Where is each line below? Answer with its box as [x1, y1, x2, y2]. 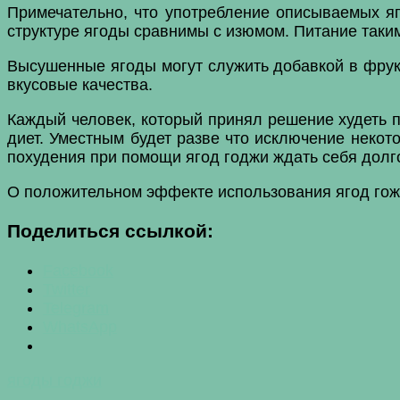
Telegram [43, 298, 109, 317]
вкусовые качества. [7, 76, 153, 95]
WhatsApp [43, 317, 117, 336]
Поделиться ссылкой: [7, 221, 213, 242]
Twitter [43, 279, 90, 298]
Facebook [43, 261, 113, 279]
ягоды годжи [7, 371, 102, 389]
